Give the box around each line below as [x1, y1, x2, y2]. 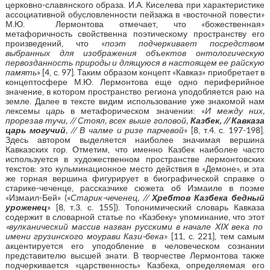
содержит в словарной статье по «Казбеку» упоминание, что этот [5, 212, 265, 222]
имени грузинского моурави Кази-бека [5, 231, 165, 241]
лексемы [5, 105, 46, 116]
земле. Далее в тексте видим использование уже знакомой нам [5, 96, 265, 106]
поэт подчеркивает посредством [105, 38, 265, 48]
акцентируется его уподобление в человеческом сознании [5, 240, 265, 251]
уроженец [5, 202, 47, 212]
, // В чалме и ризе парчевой [65, 125, 184, 135]
